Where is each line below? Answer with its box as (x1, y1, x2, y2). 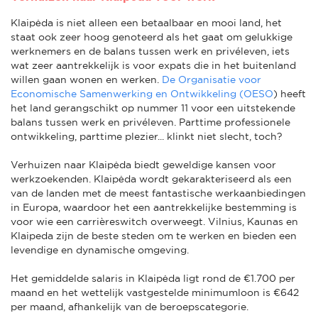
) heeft (273, 87, 306, 99)
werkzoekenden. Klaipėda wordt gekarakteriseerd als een (11, 172, 292, 185)
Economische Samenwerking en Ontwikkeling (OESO (11, 87, 273, 99)
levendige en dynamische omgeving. (11, 243, 189, 256)
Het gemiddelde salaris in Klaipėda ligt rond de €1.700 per (11, 272, 295, 284)
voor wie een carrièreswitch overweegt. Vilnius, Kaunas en (11, 215, 298, 227)
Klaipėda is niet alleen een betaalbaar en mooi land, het (11, 16, 282, 28)
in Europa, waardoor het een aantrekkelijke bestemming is (11, 201, 297, 213)
